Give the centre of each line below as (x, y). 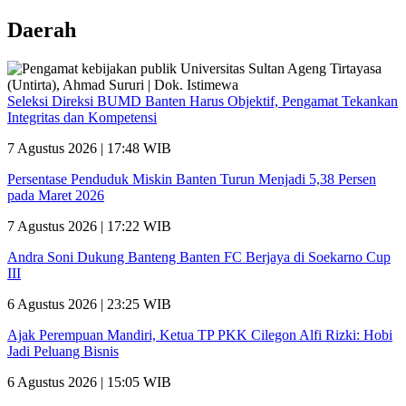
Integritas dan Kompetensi (82, 117)
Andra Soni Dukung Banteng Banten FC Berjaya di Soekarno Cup (199, 256)
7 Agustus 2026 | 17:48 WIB (89, 148)
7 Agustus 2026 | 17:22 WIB (89, 226)
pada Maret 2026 (56, 195)
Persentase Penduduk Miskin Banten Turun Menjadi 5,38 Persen (192, 179)
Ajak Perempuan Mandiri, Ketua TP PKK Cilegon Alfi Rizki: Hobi (200, 334)
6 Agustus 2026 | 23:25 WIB (89, 304)
